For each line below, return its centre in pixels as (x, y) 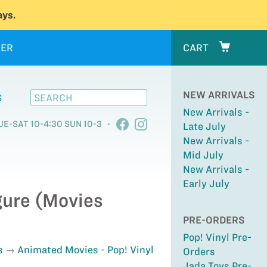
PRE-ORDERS (214, 220)
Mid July (203, 155)
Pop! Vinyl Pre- (217, 237)
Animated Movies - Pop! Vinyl (85, 250)
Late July (204, 126)
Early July (206, 184)
